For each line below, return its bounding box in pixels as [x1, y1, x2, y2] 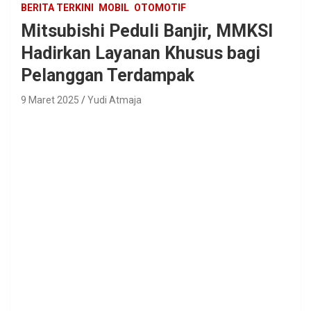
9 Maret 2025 [21, 94, 79, 106]
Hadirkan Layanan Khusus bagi [21, 42, 260, 63]
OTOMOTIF [134, 1, 186, 13]
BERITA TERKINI [21, 1, 94, 13]
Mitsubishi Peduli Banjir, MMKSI [21, 20, 273, 41]
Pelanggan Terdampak [21, 65, 194, 85]
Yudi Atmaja [87, 94, 142, 106]
